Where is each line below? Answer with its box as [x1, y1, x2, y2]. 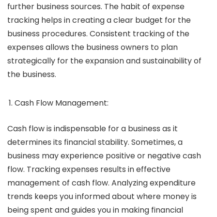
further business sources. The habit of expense [7, 1, 185, 13]
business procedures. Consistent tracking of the [7, 28, 189, 40]
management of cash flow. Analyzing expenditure [7, 177, 196, 189]
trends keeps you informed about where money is [7, 191, 197, 202]
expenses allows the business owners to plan [7, 42, 178, 53]
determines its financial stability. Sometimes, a [7, 137, 183, 148]
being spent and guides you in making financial [7, 204, 183, 216]
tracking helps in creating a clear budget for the [7, 15, 191, 26]
